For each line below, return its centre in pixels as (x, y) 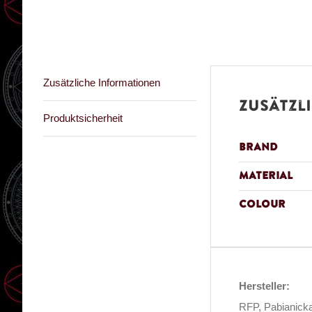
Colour (262, 204)
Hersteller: (264, 286)
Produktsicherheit (83, 118)
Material (266, 176)
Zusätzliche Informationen (102, 83)
